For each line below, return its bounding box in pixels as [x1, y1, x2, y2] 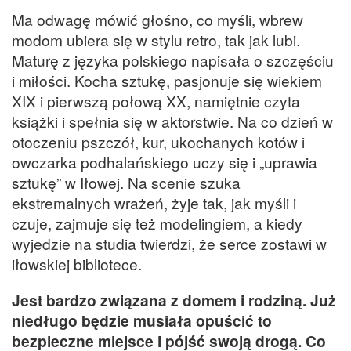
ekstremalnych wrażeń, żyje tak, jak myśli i [12, 192, 296, 214]
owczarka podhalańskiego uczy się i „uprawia [12, 151, 317, 173]
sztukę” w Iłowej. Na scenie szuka [12, 172, 241, 194]
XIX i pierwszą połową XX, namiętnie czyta [12, 90, 300, 112]
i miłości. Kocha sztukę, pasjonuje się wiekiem [12, 70, 322, 92]
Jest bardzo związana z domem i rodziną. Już [12, 288, 336, 311]
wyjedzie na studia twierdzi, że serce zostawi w [12, 233, 327, 255]
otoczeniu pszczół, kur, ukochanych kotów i [12, 131, 305, 153]
